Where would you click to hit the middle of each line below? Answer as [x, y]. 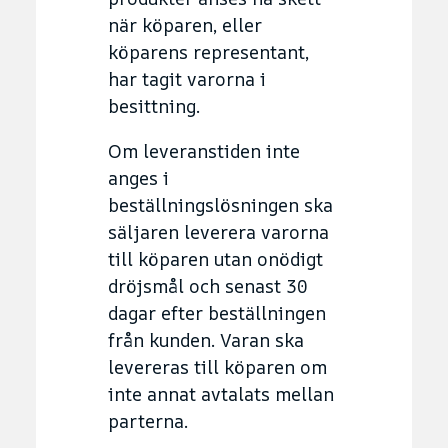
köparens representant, [208, 51]
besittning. [154, 105]
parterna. [148, 420]
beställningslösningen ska [220, 204]
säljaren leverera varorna [218, 231]
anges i [138, 177]
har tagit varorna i [187, 78]
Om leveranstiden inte [204, 150]
